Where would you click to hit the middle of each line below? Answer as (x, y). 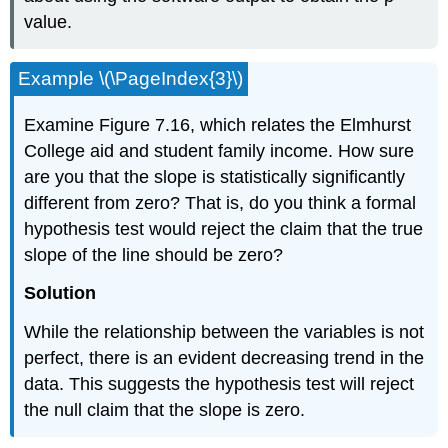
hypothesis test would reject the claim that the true (224, 228)
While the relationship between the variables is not (224, 332)
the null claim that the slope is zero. (165, 410)
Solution (60, 293)
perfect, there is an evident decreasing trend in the (224, 358)
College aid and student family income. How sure (219, 150)
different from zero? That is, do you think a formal (220, 202)
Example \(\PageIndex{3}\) (131, 78)
